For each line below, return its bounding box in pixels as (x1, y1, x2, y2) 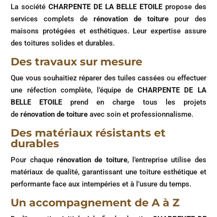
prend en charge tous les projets (70, 97, 206, 107)
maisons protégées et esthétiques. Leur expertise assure (11, 26, 206, 35)
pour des (174, 14, 206, 23)
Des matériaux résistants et (11, 126, 166, 139)
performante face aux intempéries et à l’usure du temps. (11, 179, 192, 188)
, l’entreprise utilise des (127, 155, 206, 164)
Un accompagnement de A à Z (11, 196, 180, 209)
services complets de (11, 14, 88, 23)
